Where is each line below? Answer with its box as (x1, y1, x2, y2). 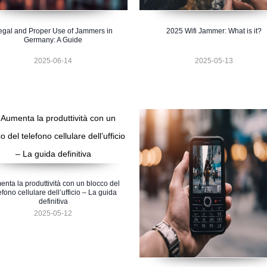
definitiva (38, 197, 68, 206)
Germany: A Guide (24, 36, 82, 45)
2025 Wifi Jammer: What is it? (166, 27, 262, 36)
